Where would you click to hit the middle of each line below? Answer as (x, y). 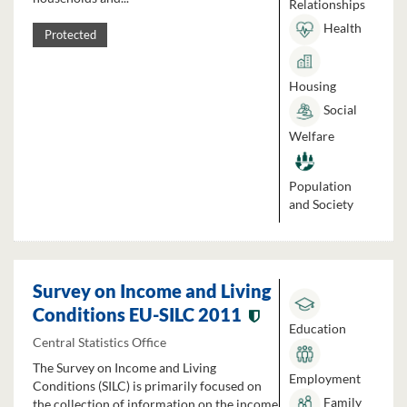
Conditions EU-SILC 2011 (137, 314)
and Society (321, 204)
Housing (313, 86)
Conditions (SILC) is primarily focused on (147, 386)
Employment (325, 378)
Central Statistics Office (99, 342)
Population (320, 186)
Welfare (312, 136)
